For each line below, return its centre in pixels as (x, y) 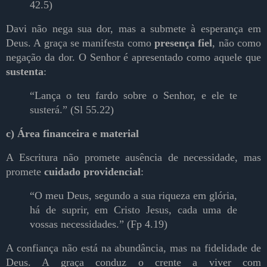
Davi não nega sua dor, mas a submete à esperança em (133, 29)
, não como (237, 43)
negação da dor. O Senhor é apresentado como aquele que (133, 58)
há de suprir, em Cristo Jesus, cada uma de (133, 210)
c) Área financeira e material (72, 134)
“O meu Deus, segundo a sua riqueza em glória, (133, 196)
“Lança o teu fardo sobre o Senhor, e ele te (133, 96)
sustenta (25, 72)
